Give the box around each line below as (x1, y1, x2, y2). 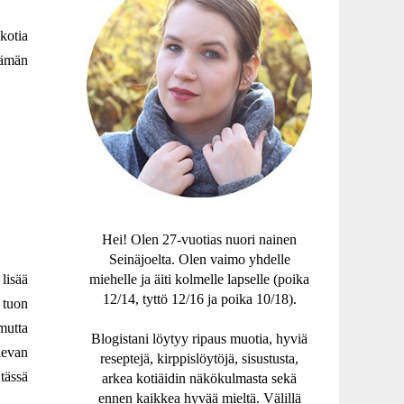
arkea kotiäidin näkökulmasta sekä (102, 371, 297, 386)
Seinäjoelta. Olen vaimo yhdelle (108, 252, 290, 267)
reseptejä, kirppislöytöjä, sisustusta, (100, 351, 298, 366)
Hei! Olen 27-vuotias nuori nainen (102, 232, 297, 247)
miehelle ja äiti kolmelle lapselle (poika (89, 271, 309, 287)
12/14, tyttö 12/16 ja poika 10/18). (102, 291, 297, 307)
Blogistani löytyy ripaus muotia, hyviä (91, 331, 308, 346)
